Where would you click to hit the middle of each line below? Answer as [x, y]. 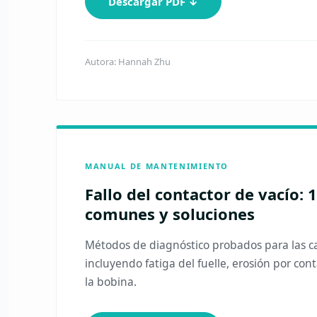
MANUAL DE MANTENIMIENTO [157, 166]
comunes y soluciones [170, 214]
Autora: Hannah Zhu [128, 62]
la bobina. [111, 282]
